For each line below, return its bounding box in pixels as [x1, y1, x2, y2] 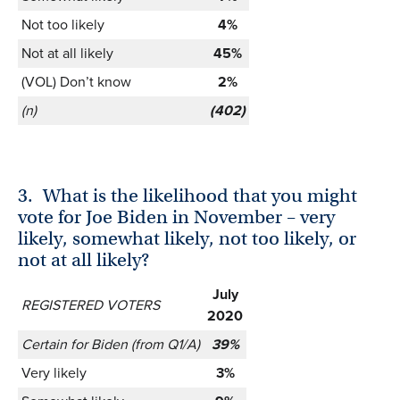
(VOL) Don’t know [21, 71, 131, 92]
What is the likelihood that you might [43, 183, 358, 207]
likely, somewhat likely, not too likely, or [18, 226, 356, 250]
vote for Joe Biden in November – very [18, 204, 335, 229]
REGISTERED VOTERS [21, 295, 160, 316]
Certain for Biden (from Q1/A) [21, 334, 200, 355]
